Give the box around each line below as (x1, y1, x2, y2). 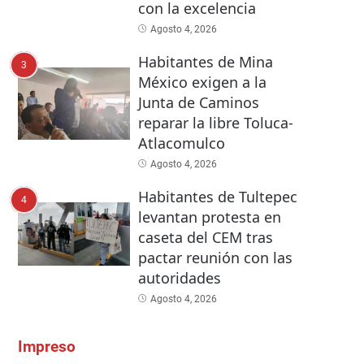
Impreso (18, 338, 76, 357)
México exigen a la (137, 72, 266, 93)
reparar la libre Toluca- (137, 113, 293, 133)
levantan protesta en (137, 207, 281, 227)
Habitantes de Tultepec (137, 187, 297, 207)
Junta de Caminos (137, 93, 259, 113)
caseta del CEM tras (137, 227, 273, 248)
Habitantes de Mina (137, 52, 273, 72)
